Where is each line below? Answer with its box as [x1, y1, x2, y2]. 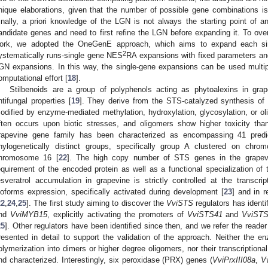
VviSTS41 [187, 209, 223, 219]
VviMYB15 [10, 209, 47, 219]
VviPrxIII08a [212, 255, 256, 264]
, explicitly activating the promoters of [47, 209, 187, 219]
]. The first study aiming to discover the [26, 198, 167, 208]
